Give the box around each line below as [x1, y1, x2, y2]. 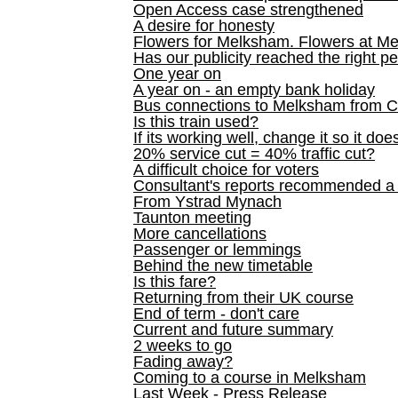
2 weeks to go [133, 337, 232, 354]
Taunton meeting [133, 209, 251, 227]
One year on [133, 65, 221, 83]
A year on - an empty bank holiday [133, 81, 375, 99]
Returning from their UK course [133, 289, 354, 306]
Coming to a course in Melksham [133, 369, 366, 386]
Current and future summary [133, 321, 333, 338]
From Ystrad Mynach [133, 193, 282, 211]
